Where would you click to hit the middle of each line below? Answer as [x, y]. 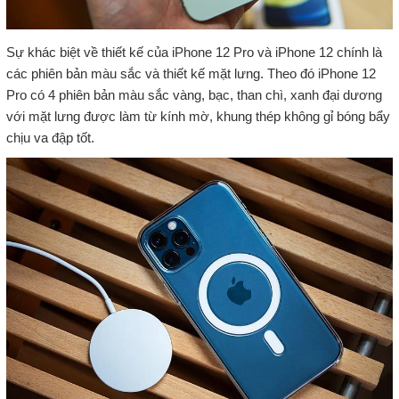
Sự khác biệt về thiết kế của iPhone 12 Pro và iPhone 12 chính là [194, 52]
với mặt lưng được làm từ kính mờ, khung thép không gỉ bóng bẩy [198, 116]
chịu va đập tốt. [50, 137]
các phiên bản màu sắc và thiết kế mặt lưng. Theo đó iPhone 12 [191, 73]
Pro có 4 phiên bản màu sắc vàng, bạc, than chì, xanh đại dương [194, 94]
